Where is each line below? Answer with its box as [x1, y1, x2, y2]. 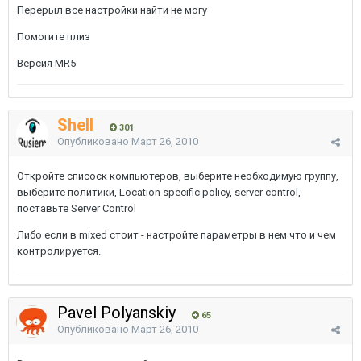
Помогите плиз [17, 31, 90, 43]
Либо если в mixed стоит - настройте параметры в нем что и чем [17, 229, 336, 241]
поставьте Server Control [17, 202, 136, 214]
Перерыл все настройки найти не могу [17, 4, 207, 16]
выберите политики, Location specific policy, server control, [17, 186, 301, 198]
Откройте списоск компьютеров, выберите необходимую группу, [17, 170, 338, 182]
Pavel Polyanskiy [57, 303, 180, 322]
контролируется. [17, 245, 101, 257]
